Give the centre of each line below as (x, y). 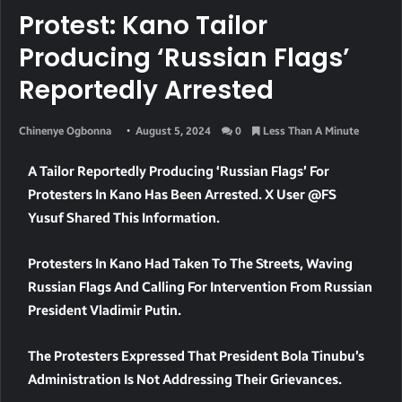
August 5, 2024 (173, 131)
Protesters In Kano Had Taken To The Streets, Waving (190, 263)
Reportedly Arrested (146, 90)
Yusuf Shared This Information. (124, 218)
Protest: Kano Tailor (143, 25)
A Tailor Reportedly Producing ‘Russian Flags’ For (179, 171)
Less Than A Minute (310, 131)
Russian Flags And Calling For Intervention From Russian (200, 287)
